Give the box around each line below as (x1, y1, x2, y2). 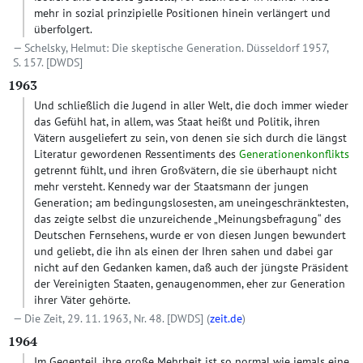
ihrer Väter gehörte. (34, 293, 130, 307)
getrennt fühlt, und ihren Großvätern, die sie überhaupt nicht (34, 163, 337, 177)
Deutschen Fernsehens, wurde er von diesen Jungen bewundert (34, 228, 346, 242)
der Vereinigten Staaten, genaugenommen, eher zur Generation (34, 276, 345, 291)
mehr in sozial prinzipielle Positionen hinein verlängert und (34, 6, 331, 20)
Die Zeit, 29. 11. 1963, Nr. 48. (24, 311, 167, 326)
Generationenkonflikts (239, 147, 349, 161)
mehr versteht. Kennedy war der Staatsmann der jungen (34, 179, 309, 194)
